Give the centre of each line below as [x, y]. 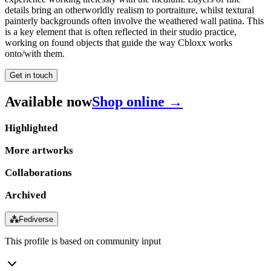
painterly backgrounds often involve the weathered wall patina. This [134, 21]
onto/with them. [35, 53]
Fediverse [36, 219]
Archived [25, 195]
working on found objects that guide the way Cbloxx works [119, 42]
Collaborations [38, 172]
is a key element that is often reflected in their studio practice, [121, 31]
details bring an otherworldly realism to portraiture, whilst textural [129, 10]
